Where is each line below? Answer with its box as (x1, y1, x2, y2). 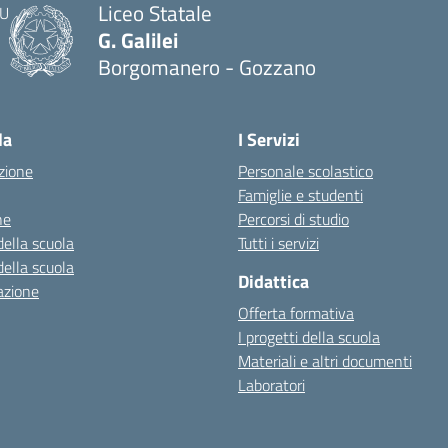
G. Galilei (98, 24, 178, 56)
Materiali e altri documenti (238, 349, 412, 373)
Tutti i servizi (238, 231, 319, 255)
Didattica (238, 268, 309, 295)
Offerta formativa (238, 301, 354, 325)
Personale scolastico (238, 159, 373, 183)
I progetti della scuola (238, 325, 380, 349)
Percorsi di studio (238, 207, 349, 231)
